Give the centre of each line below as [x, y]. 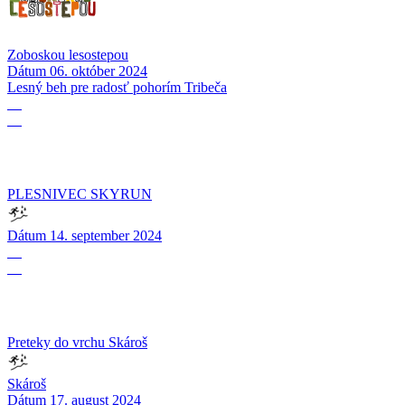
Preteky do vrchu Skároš [77, 343]
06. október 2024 [97, 71]
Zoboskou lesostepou [68, 55]
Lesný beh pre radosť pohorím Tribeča [117, 88]
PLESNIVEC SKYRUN [80, 194]
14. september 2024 [104, 236]
